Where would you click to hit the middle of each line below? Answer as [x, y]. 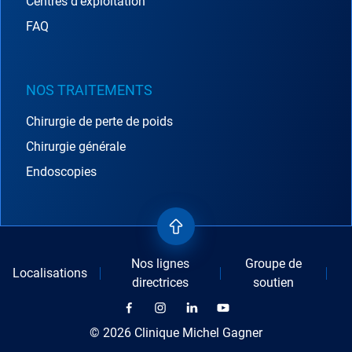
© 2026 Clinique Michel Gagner [176, 332]
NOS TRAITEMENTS [89, 90]
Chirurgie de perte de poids [99, 121]
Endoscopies [61, 171]
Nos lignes [161, 263]
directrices [161, 282]
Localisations [50, 273]
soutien [274, 282]
